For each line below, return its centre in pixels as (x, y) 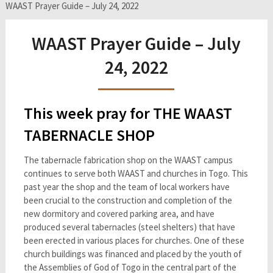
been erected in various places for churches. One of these (134, 240)
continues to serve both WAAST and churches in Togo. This (136, 173)
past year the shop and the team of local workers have (126, 187)
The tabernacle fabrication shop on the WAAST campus (128, 160)
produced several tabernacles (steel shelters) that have (129, 227)
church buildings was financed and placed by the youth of (133, 254)
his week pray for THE (108, 113)
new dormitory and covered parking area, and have (119, 214)
